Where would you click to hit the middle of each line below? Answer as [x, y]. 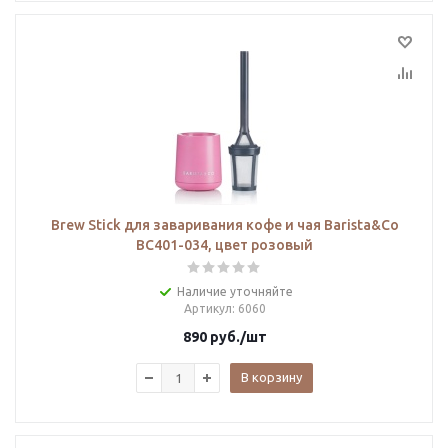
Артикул [207, 308]
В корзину [271, 377]
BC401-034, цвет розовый [224, 245]
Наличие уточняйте [234, 291]
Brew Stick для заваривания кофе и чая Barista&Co [224, 225]
